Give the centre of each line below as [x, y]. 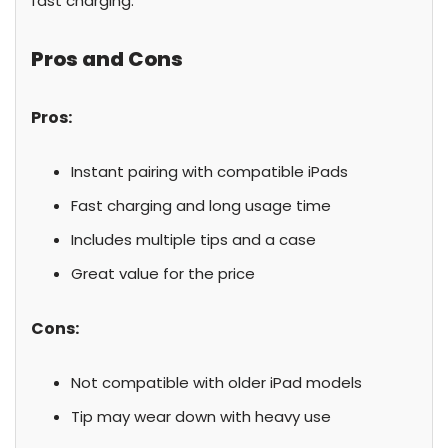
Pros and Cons [107, 59]
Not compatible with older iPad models [216, 382]
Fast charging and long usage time [201, 205]
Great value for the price [163, 273]
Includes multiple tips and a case [193, 239]
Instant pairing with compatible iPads [209, 171]
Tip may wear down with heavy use [201, 416]
